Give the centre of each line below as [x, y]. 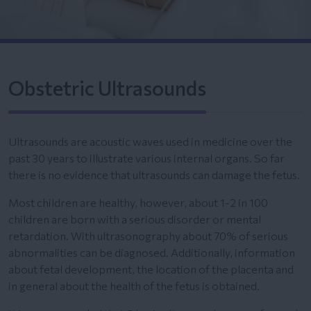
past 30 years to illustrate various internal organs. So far [146, 158]
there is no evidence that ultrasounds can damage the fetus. [154, 174]
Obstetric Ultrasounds [107, 87]
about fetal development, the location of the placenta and [151, 269]
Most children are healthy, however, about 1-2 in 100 [138, 202]
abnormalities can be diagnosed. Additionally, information [152, 252]
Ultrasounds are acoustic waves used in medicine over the [150, 141]
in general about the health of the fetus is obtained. [134, 285]
